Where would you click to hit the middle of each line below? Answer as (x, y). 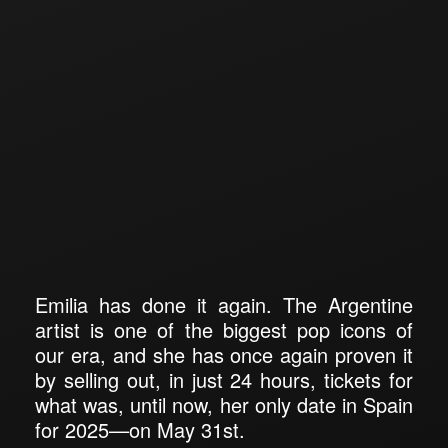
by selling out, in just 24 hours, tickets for (224, 379)
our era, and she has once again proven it (224, 354)
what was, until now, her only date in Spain (224, 404)
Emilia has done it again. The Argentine (224, 304)
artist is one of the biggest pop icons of (224, 329)
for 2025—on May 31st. (140, 429)
